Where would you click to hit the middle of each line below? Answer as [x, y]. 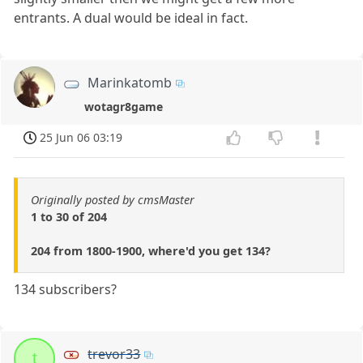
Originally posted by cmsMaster [113, 199]
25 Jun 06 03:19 [81, 137]
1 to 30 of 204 [69, 216]
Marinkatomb [130, 82]
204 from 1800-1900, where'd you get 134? [151, 250]
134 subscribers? [66, 289]
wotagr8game [124, 106]
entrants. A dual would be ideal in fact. [131, 17]
